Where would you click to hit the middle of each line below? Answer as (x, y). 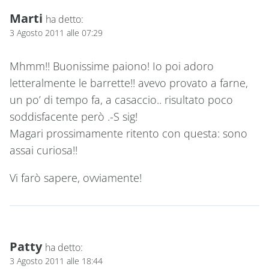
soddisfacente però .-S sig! (74, 117)
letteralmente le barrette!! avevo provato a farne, (129, 83)
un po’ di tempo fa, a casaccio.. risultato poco (121, 100)
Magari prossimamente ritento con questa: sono (128, 134)
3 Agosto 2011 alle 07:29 (56, 32)
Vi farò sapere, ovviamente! (76, 178)
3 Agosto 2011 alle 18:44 (56, 261)
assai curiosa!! (44, 150)
